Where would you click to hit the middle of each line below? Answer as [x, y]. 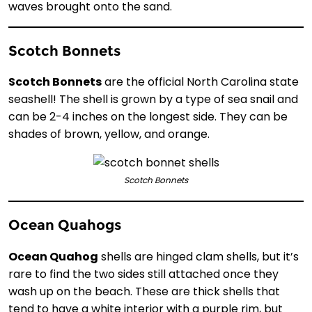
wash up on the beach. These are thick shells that [144, 291]
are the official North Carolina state [200, 82]
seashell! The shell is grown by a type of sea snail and [153, 100]
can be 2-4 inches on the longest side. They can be [148, 117]
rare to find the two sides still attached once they [143, 274]
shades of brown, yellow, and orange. [109, 134]
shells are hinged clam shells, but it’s [198, 256]
